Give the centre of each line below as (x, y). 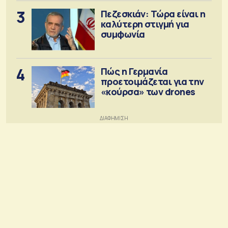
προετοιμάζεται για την (152, 81)
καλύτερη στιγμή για (145, 24)
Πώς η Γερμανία (134, 71)
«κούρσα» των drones (148, 91)
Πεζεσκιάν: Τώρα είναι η (153, 13)
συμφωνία (123, 34)
